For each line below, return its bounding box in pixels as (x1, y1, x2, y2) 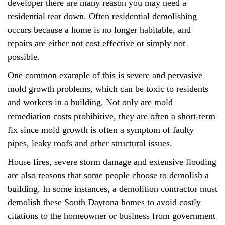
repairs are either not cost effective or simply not (8, 38, 185, 49)
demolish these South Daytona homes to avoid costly (8, 197, 201, 208)
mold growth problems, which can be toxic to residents (8, 84, 208, 94)
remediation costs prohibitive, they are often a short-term (8, 111, 215, 122)
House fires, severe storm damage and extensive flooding (8, 157, 216, 167)
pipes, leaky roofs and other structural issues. (8, 138, 172, 149)
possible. (8, 52, 40, 62)
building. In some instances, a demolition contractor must (8, 184, 217, 194)
